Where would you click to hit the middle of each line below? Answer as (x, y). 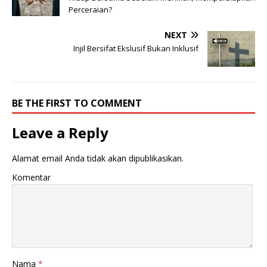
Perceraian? (90, 10)
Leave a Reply (60, 133)
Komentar (31, 178)
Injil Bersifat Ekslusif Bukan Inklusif (136, 49)
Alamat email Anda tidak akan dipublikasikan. (98, 159)
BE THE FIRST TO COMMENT (77, 103)
